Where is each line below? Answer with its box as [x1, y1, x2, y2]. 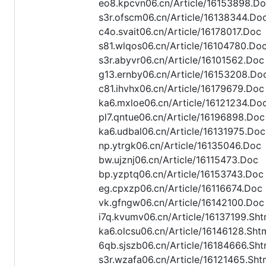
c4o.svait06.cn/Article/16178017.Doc [99, 26, 261, 38]
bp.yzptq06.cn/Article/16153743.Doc [99, 168, 264, 180]
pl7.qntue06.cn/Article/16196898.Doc [99, 111, 265, 123]
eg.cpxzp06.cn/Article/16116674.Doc [99, 182, 262, 195]
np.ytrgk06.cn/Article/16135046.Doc [99, 140, 261, 152]
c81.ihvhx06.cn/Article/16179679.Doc [99, 83, 264, 95]
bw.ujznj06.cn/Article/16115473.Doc [99, 154, 258, 166]
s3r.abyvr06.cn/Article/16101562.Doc [99, 54, 264, 66]
